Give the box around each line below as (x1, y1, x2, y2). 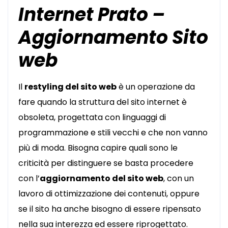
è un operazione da (117, 81, 195, 93)
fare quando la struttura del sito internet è (18, 96, 187, 108)
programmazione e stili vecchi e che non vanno (18, 127, 208, 138)
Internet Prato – (18, 2, 165, 27)
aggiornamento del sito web (40, 173, 163, 184)
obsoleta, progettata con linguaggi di (18, 111, 166, 123)
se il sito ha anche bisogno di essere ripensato (18, 203, 201, 215)
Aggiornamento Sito (18, 24, 208, 50)
